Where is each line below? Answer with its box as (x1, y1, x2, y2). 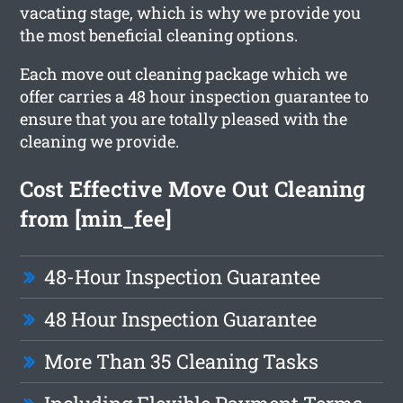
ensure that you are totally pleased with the (20, 107, 348, 130)
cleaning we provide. (20, 130, 180, 152)
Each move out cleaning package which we (20, 62, 348, 85)
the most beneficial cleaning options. (20, 23, 299, 46)
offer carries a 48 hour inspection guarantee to (20, 85, 370, 107)
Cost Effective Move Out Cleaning (20, 174, 366, 203)
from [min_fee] (20, 203, 173, 233)
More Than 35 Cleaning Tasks (44, 347, 319, 374)
